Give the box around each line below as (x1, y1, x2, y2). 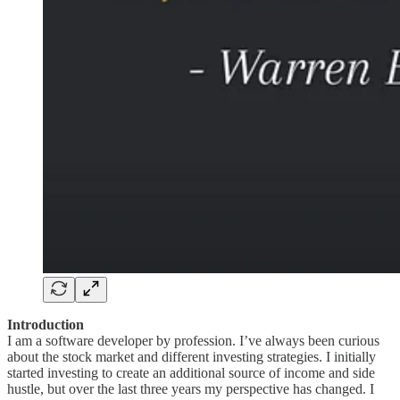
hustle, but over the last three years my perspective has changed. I (7, 380, 374, 396)
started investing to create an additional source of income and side (7, 364, 375, 380)
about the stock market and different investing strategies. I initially (7, 348, 376, 364)
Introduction (7, 316, 84, 332)
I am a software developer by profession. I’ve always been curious (7, 332, 379, 348)
